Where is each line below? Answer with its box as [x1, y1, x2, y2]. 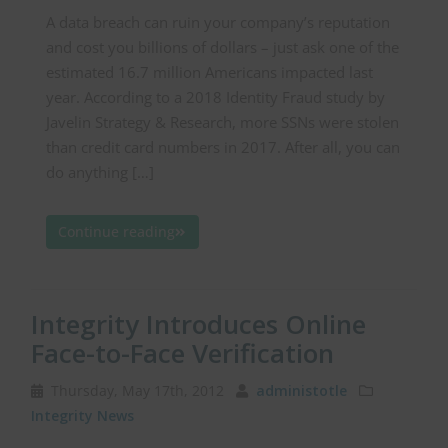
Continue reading [58, 222, 176, 242]
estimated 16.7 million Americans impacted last [46, 61, 373, 82]
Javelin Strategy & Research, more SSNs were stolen [46, 111, 399, 132]
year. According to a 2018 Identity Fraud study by [46, 86, 385, 107]
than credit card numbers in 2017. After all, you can [46, 136, 400, 157]
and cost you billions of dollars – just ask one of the [46, 36, 399, 57]
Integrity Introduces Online [31, 305, 366, 342]
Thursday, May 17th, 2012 [39, 380, 236, 400]
